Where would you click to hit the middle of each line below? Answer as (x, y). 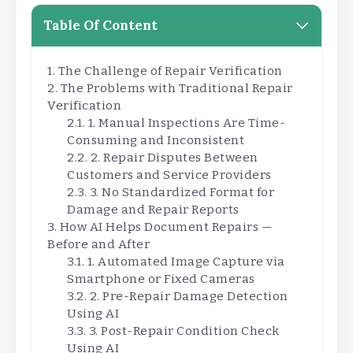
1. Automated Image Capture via (186, 262)
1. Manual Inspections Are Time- (186, 123)
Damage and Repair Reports (153, 210)
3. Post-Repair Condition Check (184, 331)
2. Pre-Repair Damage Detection (189, 297)
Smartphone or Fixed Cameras (161, 279)
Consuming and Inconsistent (156, 141)
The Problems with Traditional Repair (176, 89)
